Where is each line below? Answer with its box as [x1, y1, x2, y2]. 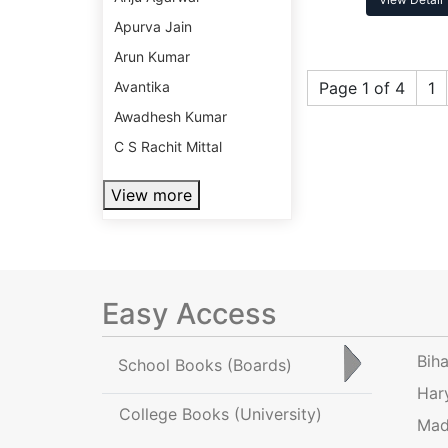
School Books [118, 355, 227, 376]
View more [111, 185, 192, 206]
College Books [119, 403, 234, 424]
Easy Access [102, 296, 277, 332]
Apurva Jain [114, 18, 192, 36]
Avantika [114, 78, 170, 96]
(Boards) [227, 355, 292, 376]
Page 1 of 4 [319, 78, 405, 99]
